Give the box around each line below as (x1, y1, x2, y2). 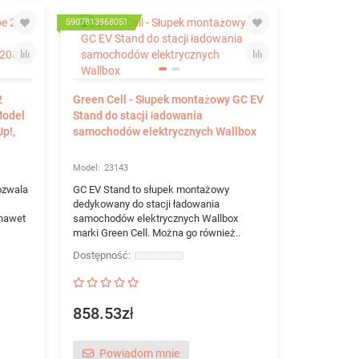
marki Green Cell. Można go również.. (72, 227, 240, 239)
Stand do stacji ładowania (72, 109, 203, 122)
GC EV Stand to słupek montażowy (72, 184, 229, 196)
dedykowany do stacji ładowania (72, 198, 220, 210)
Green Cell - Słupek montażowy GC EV (72, 93, 264, 106)
